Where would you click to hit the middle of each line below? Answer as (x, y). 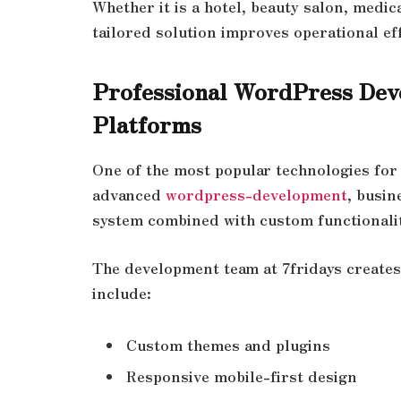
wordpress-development (256, 195)
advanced (129, 195)
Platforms (147, 123)
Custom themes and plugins (228, 344)
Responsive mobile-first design (242, 376)
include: (122, 292)
